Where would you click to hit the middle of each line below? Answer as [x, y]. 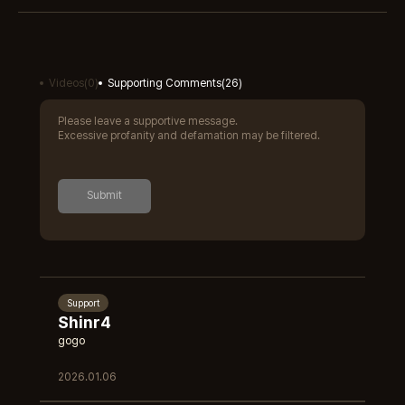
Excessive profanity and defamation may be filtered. [189, 136]
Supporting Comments [165, 83]
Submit [104, 195]
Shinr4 [85, 322]
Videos [66, 83]
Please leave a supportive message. [148, 121]
